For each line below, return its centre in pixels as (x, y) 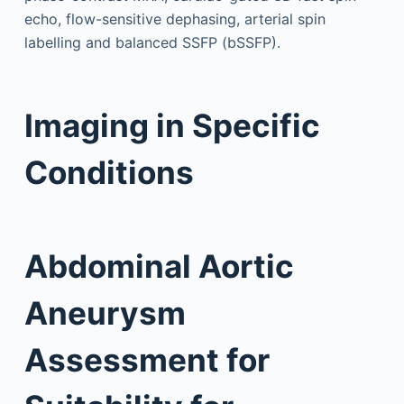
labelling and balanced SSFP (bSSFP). (152, 42)
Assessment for (147, 360)
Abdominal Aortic (159, 266)
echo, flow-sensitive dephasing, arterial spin (174, 19)
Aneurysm (105, 313)
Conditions (109, 172)
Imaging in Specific (172, 125)
